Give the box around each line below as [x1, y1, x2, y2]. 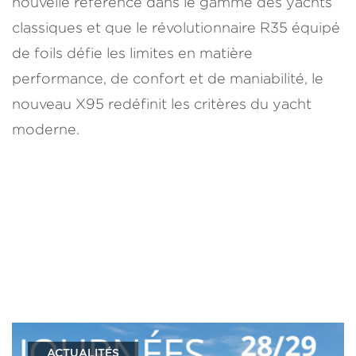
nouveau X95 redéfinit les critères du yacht [12, 96, 311, 111]
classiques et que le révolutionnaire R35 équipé [12, 20, 340, 35]
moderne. [12, 122, 79, 137]
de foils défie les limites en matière [12, 45, 253, 60]
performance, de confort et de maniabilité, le [12, 71, 323, 86]
